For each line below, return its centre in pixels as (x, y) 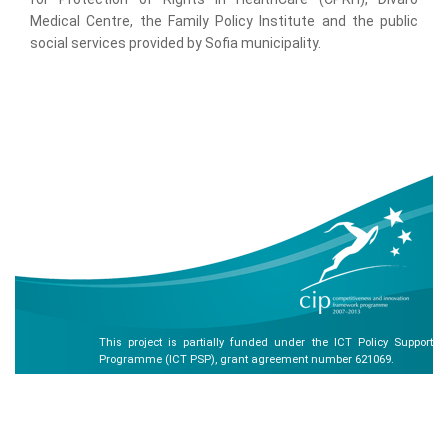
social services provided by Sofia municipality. (175, 43)
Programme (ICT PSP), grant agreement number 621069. (246, 359)
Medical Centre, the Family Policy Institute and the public (224, 21)
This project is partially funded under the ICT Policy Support (265, 342)
